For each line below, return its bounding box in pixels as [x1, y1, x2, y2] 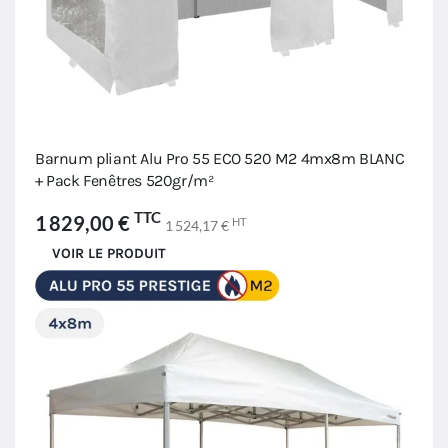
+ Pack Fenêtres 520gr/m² [35, 170, 214, 190]
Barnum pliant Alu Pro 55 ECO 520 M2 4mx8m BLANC [35, 148, 405, 168]
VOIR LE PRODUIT [52, 244, 166, 262]
